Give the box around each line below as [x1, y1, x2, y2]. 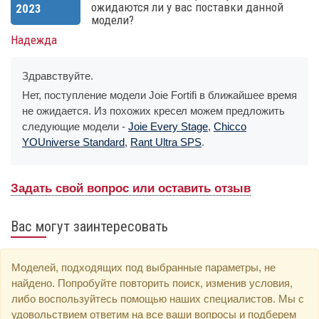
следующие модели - [22, 120, 128, 132]
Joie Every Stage [128, 120, 208, 132]
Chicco [214, 120, 246, 132]
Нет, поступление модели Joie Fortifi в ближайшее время [22, 89, 297, 101]
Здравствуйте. [22, 70, 93, 82]
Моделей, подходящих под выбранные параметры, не [11, 261, 276, 273]
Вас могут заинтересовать [11, 218, 168, 235]
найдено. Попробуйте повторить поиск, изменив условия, [11, 277, 293, 289]
